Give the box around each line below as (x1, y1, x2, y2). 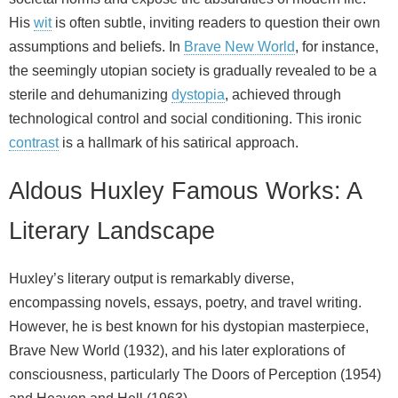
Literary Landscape (9, 217, 215, 245)
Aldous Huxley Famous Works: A (9, 177, 361, 205)
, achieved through (225, 86, 341, 102)
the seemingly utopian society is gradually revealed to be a (9, 62, 377, 78)
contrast (9, 134, 59, 150)
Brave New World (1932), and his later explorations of (9, 343, 345, 359)
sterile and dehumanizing (9, 86, 171, 102)
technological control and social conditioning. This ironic (9, 110, 362, 126)
